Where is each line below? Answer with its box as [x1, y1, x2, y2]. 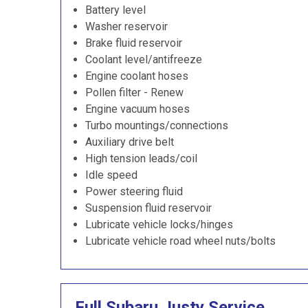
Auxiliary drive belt [85, 135, 174, 148]
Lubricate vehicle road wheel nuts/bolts [85, 234, 276, 247]
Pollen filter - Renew [85, 86, 184, 99]
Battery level [85, 3, 146, 16]
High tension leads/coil [85, 152, 197, 165]
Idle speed [85, 168, 137, 181]
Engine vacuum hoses [85, 102, 190, 115]
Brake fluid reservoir [85, 36, 182, 49]
